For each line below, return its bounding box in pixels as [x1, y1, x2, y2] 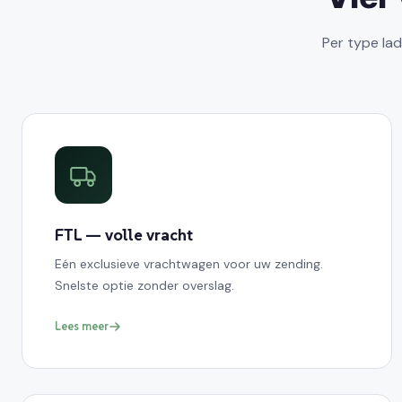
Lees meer [55, 318, 109, 334]
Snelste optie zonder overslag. [55, 276, 234, 293]
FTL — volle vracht [55, 223, 193, 245]
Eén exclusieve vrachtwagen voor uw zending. [55, 255, 323, 272]
